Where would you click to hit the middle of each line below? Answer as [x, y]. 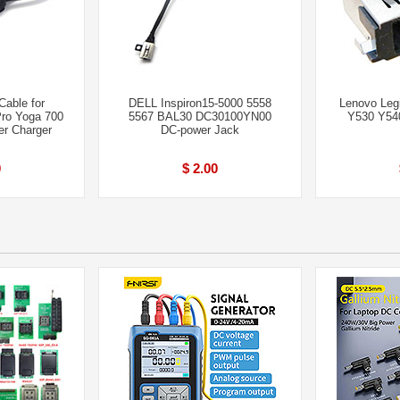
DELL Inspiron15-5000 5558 [200, 103]
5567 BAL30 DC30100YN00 [200, 117]
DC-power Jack [200, 130]
